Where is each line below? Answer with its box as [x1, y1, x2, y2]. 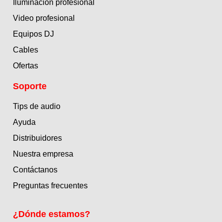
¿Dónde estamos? [13, 209, 90, 220]
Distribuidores [13, 134, 62, 143]
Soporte [13, 81, 47, 92]
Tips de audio [13, 102, 60, 111]
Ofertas [13, 61, 38, 70]
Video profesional [13, 14, 75, 23]
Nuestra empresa [13, 150, 73, 159]
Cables [13, 46, 38, 55]
